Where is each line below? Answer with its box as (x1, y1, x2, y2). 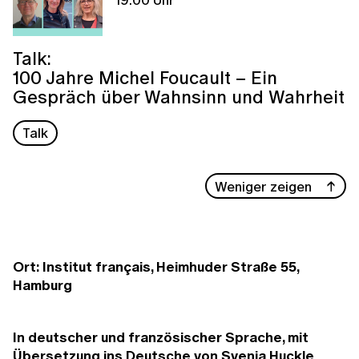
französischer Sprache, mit (128, 327, 309, 348)
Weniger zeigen (215, 175, 313, 196)
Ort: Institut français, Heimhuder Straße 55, (13, 256, 299, 276)
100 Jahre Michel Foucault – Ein (13, 63, 277, 91)
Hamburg (13, 274, 72, 295)
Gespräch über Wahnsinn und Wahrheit (13, 83, 345, 110)
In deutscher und (13, 327, 125, 348)
